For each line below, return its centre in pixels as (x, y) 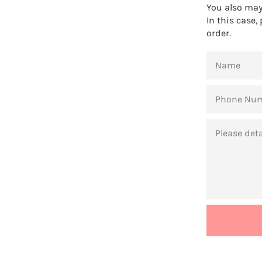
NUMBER (221, 99)
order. (218, 33)
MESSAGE (223, 124)
